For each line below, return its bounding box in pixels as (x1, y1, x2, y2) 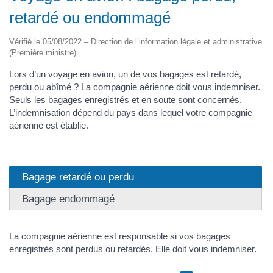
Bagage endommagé (22, 193, 115, 205)
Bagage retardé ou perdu (22, 171, 134, 183)
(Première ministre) (9, 48, 76, 57)
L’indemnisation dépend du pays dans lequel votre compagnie (9, 107, 252, 118)
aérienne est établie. (9, 119, 88, 130)
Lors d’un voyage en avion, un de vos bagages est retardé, (9, 68, 241, 79)
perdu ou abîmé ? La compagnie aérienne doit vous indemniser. (9, 81, 260, 92)
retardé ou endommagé (9, 8, 171, 27)
